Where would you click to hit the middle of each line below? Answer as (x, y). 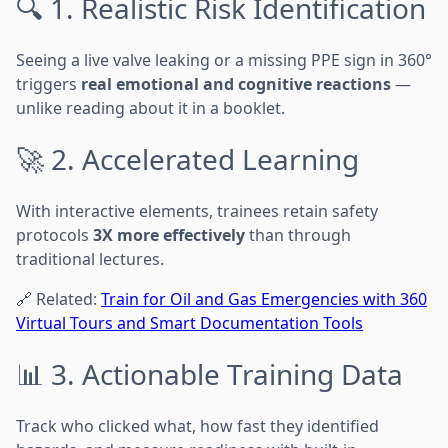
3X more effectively (169, 234)
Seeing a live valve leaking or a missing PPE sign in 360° (224, 59)
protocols (54, 234)
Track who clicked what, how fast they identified (197, 425)
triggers (48, 83)
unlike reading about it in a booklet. (150, 107)
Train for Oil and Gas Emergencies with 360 (264, 298)
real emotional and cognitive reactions (236, 83)
